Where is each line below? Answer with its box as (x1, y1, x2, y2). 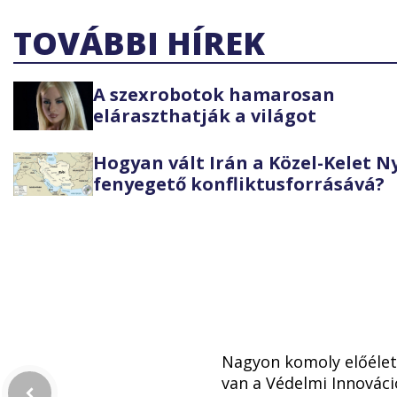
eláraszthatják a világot (93, 104, 316, 128)
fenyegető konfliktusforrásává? (93, 172, 385, 197)
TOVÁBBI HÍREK (13, 20, 265, 65)
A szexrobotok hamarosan (93, 82, 335, 107)
